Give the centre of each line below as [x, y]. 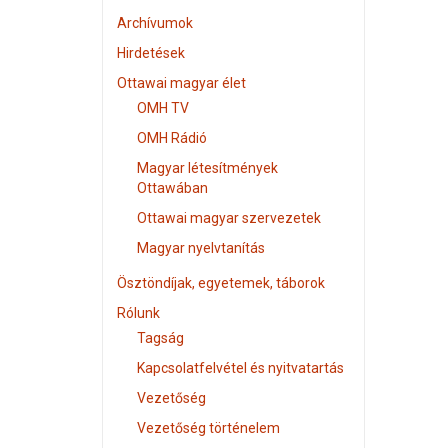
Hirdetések [151, 53]
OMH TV [163, 108]
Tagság [160, 338]
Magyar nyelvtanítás [201, 248]
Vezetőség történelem [208, 428]
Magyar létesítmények [207, 168]
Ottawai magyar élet [181, 83]
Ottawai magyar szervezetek [229, 218]
